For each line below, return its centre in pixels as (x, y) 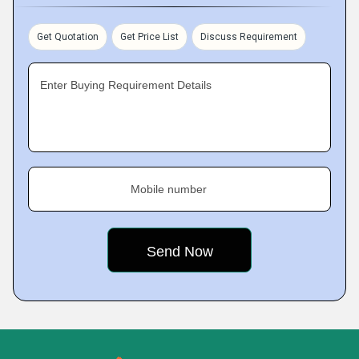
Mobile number (169, 189)
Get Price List (149, 37)
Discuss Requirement (249, 37)
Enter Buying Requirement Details (126, 85)
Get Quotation (68, 37)
